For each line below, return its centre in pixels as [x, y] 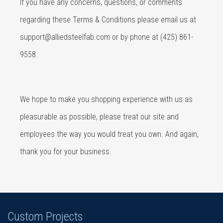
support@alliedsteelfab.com [66, 37]
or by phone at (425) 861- [153, 37]
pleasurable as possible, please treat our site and [99, 117]
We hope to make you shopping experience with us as [106, 99]
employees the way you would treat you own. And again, [109, 134]
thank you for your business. [66, 152]
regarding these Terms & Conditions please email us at [108, 20]
